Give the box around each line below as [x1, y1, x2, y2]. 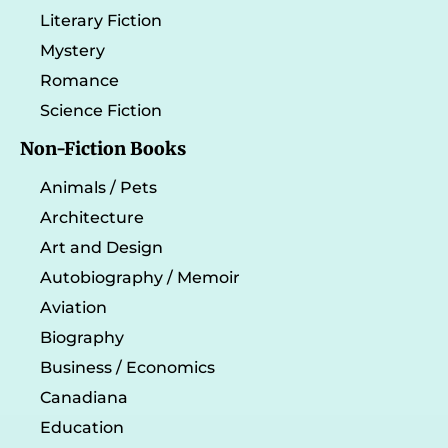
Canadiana [40, 387, 128, 407]
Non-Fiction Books [20, 137, 186, 160]
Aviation [40, 297, 107, 317]
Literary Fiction [40, 10, 162, 30]
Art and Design [40, 237, 163, 257]
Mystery [40, 40, 105, 60]
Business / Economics [40, 357, 215, 377]
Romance [40, 70, 119, 90]
